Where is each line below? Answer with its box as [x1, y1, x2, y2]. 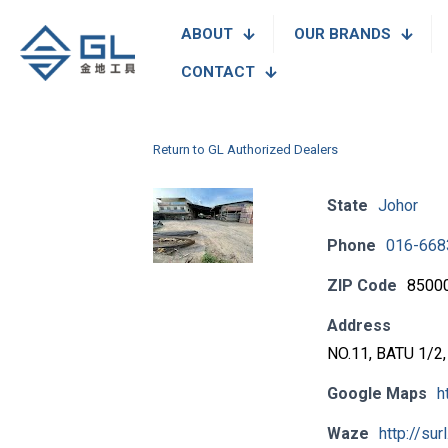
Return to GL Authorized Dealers [152, 142, 338, 157]
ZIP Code [326, 276, 397, 295]
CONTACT [181, 63, 256, 81]
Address [326, 316, 391, 335]
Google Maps [326, 384, 427, 403]
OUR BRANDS [294, 25, 392, 43]
